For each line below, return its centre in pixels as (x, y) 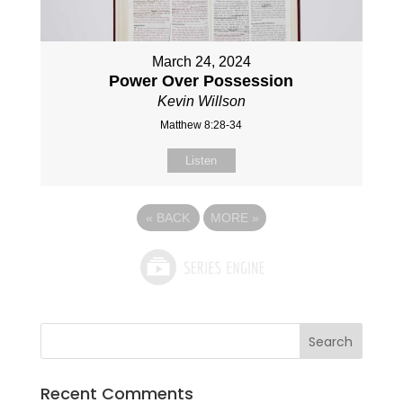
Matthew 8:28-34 (201, 125)
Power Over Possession (201, 81)
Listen (201, 160)
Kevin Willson (201, 101)
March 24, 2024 (201, 61)
